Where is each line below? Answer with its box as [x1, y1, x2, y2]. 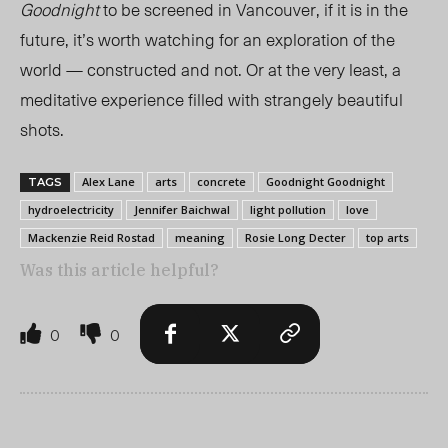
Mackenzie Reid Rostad [28, 230, 155, 246]
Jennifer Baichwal [134, 202, 230, 218]
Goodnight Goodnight [266, 174, 385, 190]
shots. [20, 116, 64, 143]
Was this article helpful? [20, 260, 219, 281]
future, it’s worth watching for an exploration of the [20, 26, 395, 53]
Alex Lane [82, 174, 135, 190]
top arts [366, 230, 409, 246]
